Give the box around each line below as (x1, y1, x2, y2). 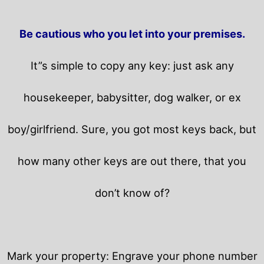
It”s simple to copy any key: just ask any (30, 58, 234, 72)
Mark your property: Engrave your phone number (6, 249, 258, 262)
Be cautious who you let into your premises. (19, 27, 245, 40)
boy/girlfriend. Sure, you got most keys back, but (8, 122, 256, 136)
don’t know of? (94, 186, 170, 199)
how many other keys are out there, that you (18, 154, 246, 167)
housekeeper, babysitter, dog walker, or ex (23, 90, 241, 104)
